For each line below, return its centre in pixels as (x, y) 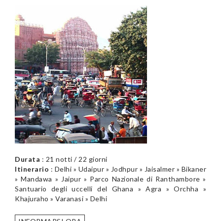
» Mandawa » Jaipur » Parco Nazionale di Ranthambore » (110, 179)
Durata (27, 159)
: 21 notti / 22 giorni (74, 159)
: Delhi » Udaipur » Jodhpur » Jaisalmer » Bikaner (128, 169)
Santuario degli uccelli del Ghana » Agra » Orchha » (110, 188)
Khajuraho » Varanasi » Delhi (61, 198)
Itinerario (32, 169)
